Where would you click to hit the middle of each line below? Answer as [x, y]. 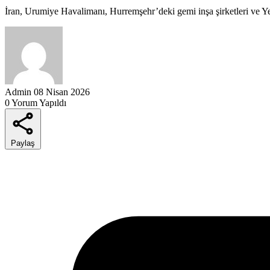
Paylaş [23, 143]
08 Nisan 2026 [62, 92]
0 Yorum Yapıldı [36, 102]
